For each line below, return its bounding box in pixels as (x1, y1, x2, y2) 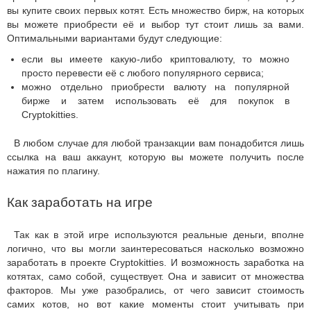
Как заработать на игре (7, 194, 153, 210)
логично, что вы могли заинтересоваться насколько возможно (7, 242, 304, 254)
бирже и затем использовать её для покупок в (22, 94, 289, 106)
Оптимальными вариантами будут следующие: (7, 32, 222, 44)
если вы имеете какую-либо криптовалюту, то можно (22, 53, 289, 65)
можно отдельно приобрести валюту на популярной (22, 81, 289, 92)
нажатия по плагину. (7, 165, 100, 176)
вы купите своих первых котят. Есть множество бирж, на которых (7, 4, 304, 16)
